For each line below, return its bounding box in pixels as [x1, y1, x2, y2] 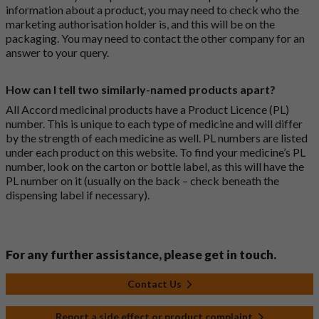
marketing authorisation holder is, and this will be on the [6, 17, 275, 31]
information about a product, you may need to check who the [6, 3, 299, 17]
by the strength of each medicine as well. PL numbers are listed [6, 131, 308, 145]
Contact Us [127, 278, 182, 291]
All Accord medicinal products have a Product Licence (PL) [6, 103, 289, 117]
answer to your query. [6, 46, 109, 60]
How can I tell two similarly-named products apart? [6, 83, 276, 97]
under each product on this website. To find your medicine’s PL [6, 145, 305, 159]
